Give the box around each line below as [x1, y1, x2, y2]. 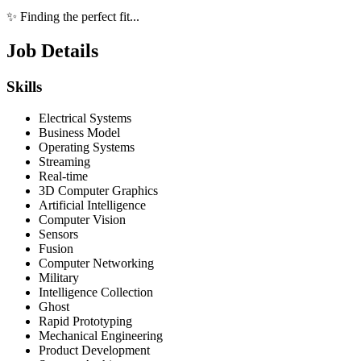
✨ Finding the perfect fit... [6, 10, 139, 24]
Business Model [39, 125, 120, 139]
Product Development [39, 342, 150, 357]
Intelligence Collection [39, 284, 153, 299]
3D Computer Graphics [39, 183, 158, 197]
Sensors [39, 226, 78, 241]
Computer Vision [39, 212, 126, 226]
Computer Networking [39, 255, 154, 270]
